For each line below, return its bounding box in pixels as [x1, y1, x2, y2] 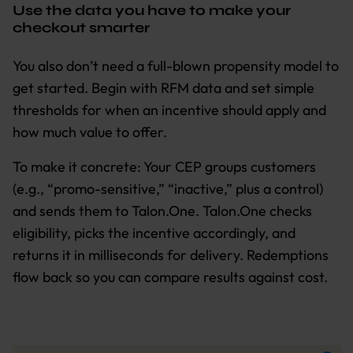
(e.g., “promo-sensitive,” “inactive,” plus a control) [13, 179, 323, 198]
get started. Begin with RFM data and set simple [13, 78, 314, 97]
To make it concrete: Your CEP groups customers [13, 157, 316, 176]
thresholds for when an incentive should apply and [13, 100, 326, 119]
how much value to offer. [13, 122, 167, 141]
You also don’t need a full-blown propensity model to [13, 56, 339, 75]
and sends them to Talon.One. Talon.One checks [13, 201, 312, 220]
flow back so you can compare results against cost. [13, 267, 328, 286]
